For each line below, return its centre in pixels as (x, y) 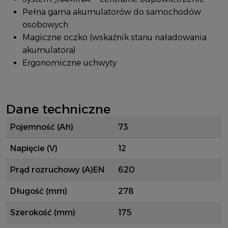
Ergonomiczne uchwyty (69, 63)
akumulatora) (49, 50)
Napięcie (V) (34, 148)
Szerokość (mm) (43, 212)
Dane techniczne (58, 109)
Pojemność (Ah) (42, 127)
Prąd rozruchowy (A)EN (57, 169)
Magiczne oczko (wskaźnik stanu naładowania (115, 37)
